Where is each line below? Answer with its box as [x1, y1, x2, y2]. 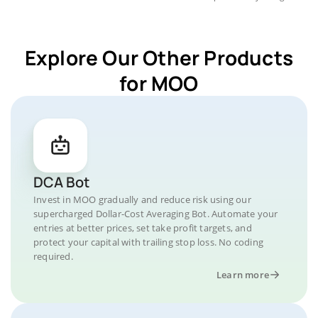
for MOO [119, 70, 199, 97]
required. [33, 250, 73, 263]
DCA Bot [33, 172, 89, 192]
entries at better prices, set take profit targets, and [33, 221, 252, 234]
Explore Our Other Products [24, 44, 294, 71]
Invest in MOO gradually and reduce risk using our [33, 193, 251, 206]
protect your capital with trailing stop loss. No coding [33, 236, 264, 248]
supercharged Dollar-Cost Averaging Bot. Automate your [33, 207, 278, 220]
